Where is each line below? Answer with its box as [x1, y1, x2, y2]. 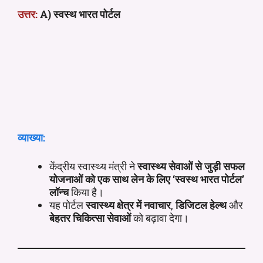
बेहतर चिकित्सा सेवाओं [49, 210, 131, 225]
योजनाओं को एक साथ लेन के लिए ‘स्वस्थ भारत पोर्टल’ [49, 171, 244, 186]
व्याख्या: [18, 130, 45, 144]
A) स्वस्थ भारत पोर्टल [40, 6, 120, 21]
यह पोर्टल [49, 197, 86, 212]
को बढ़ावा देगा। [131, 210, 189, 225]
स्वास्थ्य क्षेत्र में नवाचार [86, 197, 171, 212]
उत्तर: [18, 6, 38, 21]
